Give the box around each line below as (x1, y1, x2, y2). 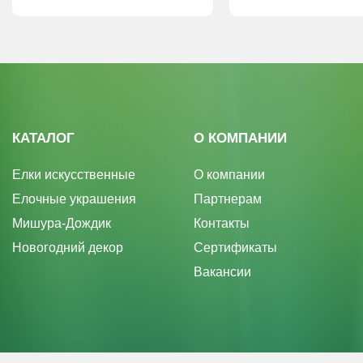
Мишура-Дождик (12, 216, 111, 231)
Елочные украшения (12, 192, 136, 207)
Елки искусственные (12, 168, 135, 182)
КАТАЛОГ (12, 130, 75, 147)
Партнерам (194, 192, 262, 207)
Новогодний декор (12, 241, 123, 255)
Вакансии (194, 265, 251, 280)
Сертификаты (194, 241, 277, 255)
